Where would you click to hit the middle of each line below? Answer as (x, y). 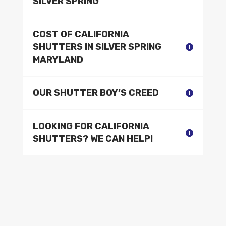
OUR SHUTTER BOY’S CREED (96, 93)
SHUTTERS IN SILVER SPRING (97, 47)
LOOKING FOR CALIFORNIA (91, 126)
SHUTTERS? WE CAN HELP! (93, 138)
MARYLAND (58, 59)
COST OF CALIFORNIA (81, 34)
